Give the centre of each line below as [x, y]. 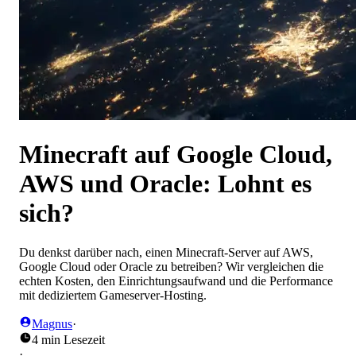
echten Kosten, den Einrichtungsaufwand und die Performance [176, 281]
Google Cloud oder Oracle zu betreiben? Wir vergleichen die [171, 266]
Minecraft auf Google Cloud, [176, 155]
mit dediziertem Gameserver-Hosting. [113, 295]
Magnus [52, 323]
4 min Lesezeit [68, 339]
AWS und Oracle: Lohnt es [165, 184]
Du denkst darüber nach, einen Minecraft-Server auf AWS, [166, 252]
